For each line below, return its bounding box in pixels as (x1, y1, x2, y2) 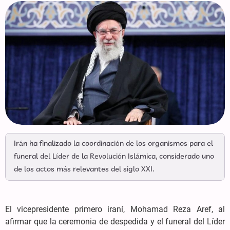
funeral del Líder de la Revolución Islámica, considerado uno (14, 151, 214, 162)
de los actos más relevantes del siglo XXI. (14, 164, 155, 175)
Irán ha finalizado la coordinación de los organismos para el (14, 138, 213, 149)
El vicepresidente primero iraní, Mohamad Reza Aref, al (5, 204, 225, 214)
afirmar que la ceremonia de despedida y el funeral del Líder (5, 216, 225, 226)
